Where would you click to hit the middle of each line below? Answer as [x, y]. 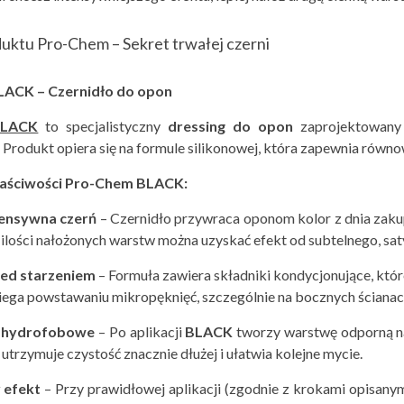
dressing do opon [230, 126]
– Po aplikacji [140, 332]
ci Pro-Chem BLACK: [119, 183]
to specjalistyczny [103, 126]
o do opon [138, 91]
